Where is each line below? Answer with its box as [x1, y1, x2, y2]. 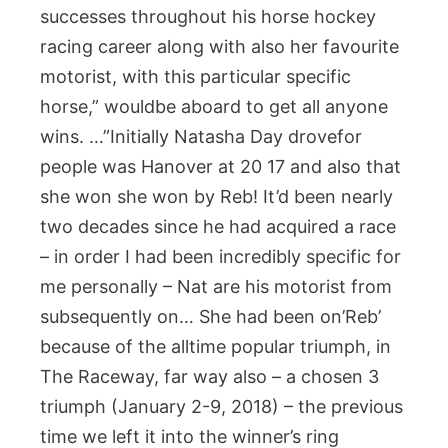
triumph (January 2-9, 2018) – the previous [40, 396, 403, 417]
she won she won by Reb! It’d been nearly [40, 186, 393, 207]
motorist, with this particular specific [40, 66, 351, 87]
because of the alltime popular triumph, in [40, 336, 391, 357]
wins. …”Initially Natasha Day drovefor [40, 126, 362, 147]
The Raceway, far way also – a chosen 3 [40, 366, 379, 387]
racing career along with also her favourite [40, 36, 399, 57]
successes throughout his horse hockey [40, 6, 376, 27]
